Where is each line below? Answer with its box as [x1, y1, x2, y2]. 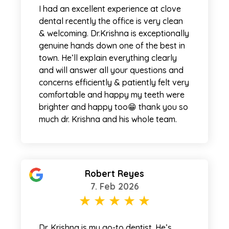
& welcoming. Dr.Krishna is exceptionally [39, 28, 189, 38]
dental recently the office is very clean [39, 15, 183, 26]
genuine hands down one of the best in [39, 40, 185, 51]
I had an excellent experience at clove [39, 3, 181, 14]
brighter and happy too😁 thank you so [39, 101, 188, 112]
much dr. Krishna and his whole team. [39, 113, 177, 124]
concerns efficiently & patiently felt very [39, 77, 189, 87]
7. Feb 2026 [90, 180, 139, 192]
